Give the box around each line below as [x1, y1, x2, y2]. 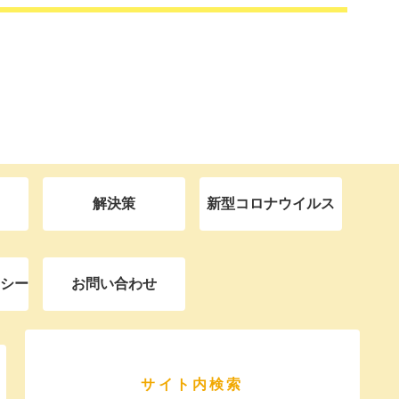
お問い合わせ [71, 275, 157, 291]
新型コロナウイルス [207, 195, 335, 211]
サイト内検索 [141, 376, 244, 392]
